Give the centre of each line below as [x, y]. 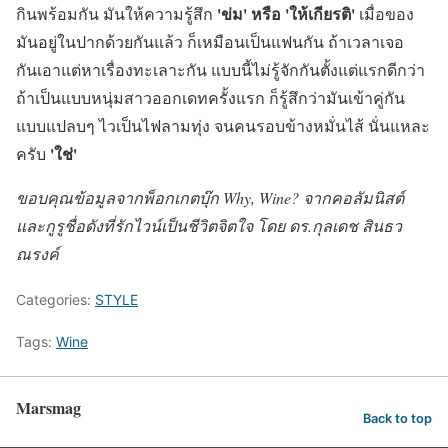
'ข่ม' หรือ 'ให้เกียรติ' [286, 14]
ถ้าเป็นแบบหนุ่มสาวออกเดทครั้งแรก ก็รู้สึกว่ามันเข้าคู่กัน [210, 98]
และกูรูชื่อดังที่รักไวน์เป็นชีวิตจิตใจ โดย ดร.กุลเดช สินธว [209, 226]
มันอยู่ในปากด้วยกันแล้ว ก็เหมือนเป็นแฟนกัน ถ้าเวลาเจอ [210, 42]
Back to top [397, 418]
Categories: [55, 300]
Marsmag [48, 408]
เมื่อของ [384, 14]
